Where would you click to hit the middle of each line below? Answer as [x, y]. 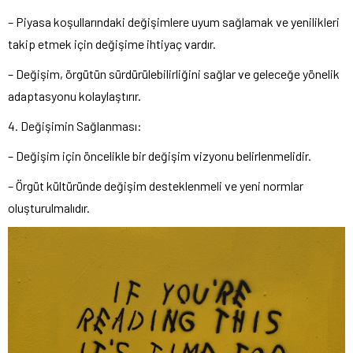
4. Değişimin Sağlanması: [75, 126]
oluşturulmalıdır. [49, 208]
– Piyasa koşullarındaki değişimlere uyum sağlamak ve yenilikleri [174, 22]
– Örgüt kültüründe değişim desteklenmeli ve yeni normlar [156, 186]
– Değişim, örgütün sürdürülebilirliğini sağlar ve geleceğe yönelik [174, 74]
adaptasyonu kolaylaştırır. [74, 96]
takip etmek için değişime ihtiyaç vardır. [112, 44]
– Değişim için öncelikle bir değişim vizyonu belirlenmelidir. [160, 156]
